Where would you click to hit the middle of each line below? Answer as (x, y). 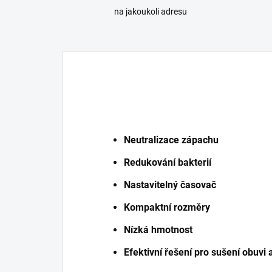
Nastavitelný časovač (171, 185)
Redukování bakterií (168, 163)
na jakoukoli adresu (151, 12)
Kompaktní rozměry (168, 208)
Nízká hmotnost (159, 230)
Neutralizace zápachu (172, 140)
